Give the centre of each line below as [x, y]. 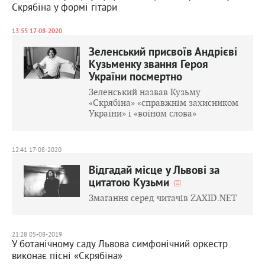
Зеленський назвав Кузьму [145, 92]
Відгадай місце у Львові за [154, 171]
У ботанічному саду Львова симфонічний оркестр [120, 243]
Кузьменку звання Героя [148, 65]
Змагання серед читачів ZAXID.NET [163, 198]
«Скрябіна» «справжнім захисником [164, 103]
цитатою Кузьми [130, 183]
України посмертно [135, 77]
